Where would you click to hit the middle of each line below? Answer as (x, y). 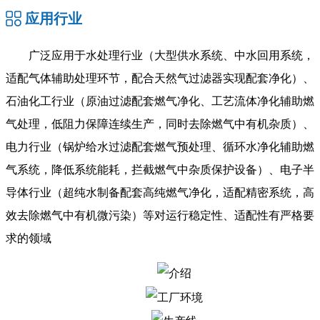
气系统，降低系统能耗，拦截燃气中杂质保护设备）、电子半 (160, 170)
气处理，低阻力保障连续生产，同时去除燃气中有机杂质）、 (160, 124)
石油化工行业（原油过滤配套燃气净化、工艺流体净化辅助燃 (160, 101)
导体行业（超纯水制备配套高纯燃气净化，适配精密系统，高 (160, 193)
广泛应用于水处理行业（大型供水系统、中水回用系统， (171, 56)
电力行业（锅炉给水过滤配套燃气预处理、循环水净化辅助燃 (160, 147)
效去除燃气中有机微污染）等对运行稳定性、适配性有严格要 (160, 216)
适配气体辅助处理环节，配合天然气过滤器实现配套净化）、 (160, 79)
